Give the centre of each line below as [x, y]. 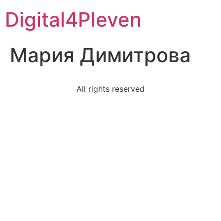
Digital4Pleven [73, 19]
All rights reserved [110, 89]
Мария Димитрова [100, 55]
